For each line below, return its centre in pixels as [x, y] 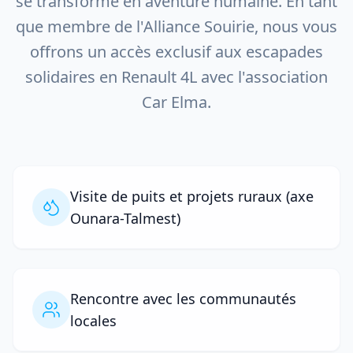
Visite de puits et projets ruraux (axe [192, 197]
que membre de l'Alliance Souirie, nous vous [176, 27]
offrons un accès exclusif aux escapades [176, 52]
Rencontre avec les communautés [183, 299]
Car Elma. [176, 102]
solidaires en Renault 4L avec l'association [176, 77]
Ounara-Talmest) [125, 219]
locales [93, 321]
